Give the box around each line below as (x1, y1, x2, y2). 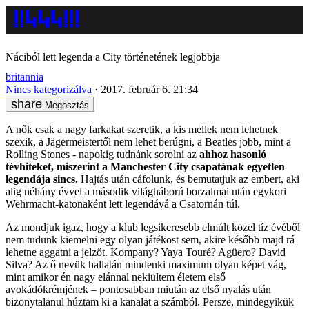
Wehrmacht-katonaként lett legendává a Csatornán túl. (6, 197, 240, 210)
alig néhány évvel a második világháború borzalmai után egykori (6, 185, 286, 197)
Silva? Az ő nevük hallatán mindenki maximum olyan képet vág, (6, 258, 286, 270)
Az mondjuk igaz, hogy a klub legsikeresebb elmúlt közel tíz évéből (6, 221, 300, 233)
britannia (6, 70, 43, 83)
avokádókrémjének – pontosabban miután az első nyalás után (6, 283, 271, 295)
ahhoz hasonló (199, 148, 266, 160)
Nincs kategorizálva (6, 83, 92, 95)
